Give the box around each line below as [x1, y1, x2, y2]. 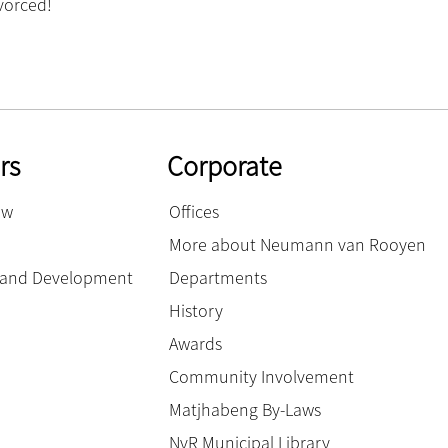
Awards [169, 331, 223, 355]
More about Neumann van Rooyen [169, 232, 427, 256]
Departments [169, 265, 268, 289]
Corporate [167, 147, 283, 184]
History [169, 298, 224, 322]
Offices [169, 199, 220, 223]
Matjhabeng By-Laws [169, 397, 322, 421]
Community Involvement [169, 364, 355, 388]
